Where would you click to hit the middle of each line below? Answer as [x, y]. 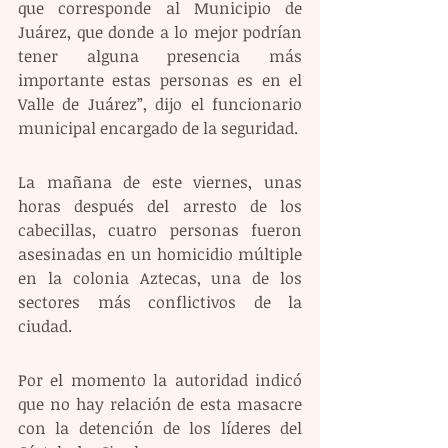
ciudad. [45, 326]
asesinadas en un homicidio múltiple [160, 254]
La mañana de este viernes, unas [160, 182]
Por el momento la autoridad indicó [160, 380]
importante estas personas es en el [160, 80]
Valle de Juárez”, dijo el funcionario [160, 104]
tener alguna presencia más [160, 56]
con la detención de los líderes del [160, 428]
